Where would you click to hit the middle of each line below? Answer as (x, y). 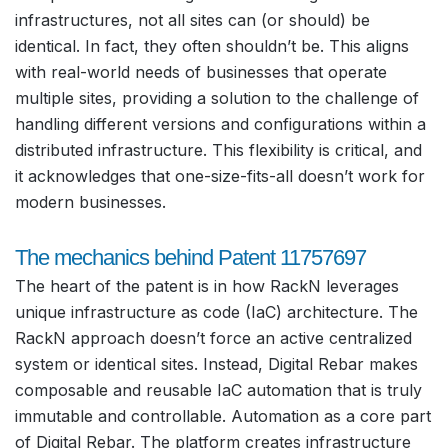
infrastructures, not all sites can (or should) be (192, 19)
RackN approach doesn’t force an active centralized (213, 337)
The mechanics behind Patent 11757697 (190, 257)
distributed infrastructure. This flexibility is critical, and (218, 149)
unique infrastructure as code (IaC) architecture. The (216, 311)
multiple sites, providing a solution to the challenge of (217, 97)
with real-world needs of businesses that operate (201, 71)
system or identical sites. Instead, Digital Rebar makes (216, 363)
